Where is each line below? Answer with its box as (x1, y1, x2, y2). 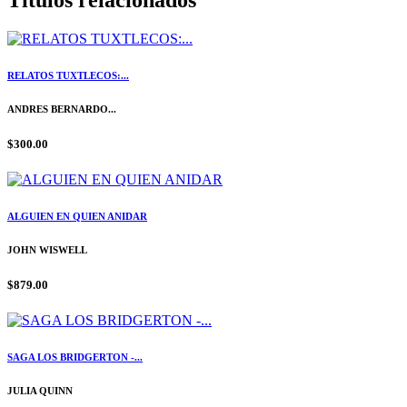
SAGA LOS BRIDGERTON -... (7, 351, 143, 362)
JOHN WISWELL (7, 243, 87, 255)
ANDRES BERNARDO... (7, 103, 116, 114)
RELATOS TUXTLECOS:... (7, 69, 129, 81)
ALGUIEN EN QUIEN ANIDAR (7, 210, 147, 222)
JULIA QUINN (7, 384, 73, 396)
